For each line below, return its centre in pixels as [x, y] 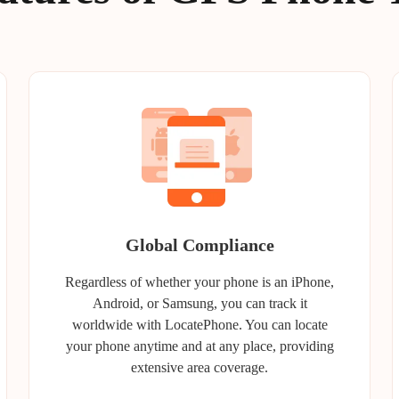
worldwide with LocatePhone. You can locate [199, 325]
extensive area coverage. [199, 367]
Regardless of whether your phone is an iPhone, [199, 282]
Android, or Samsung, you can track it [199, 303]
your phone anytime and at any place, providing [199, 346]
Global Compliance [199, 245]
